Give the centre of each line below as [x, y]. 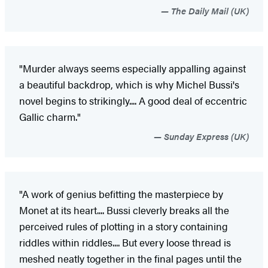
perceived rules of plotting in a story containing [124, 226]
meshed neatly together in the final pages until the [130, 258]
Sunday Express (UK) [205, 136]
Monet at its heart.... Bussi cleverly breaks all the [124, 210]
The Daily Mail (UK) [209, 10]
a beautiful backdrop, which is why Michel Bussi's [129, 84]
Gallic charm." [50, 116]
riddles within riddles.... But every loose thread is [125, 242]
